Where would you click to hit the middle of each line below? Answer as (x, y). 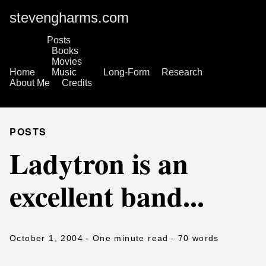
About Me (30, 83)
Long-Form (126, 72)
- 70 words (195, 238)
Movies (67, 61)
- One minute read (127, 238)
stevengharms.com (69, 18)
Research (182, 72)
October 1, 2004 (46, 238)
